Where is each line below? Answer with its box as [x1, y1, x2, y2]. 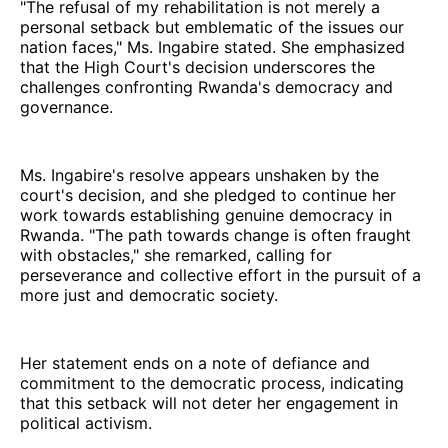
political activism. [20, 412, 152, 433]
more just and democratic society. [20, 284, 278, 305]
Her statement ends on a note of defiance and [20, 352, 370, 373]
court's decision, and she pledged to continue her [20, 184, 396, 205]
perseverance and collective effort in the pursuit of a [20, 264, 421, 285]
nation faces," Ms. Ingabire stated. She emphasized [20, 36, 405, 57]
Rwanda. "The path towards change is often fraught [20, 224, 411, 245]
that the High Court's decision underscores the [20, 56, 375, 77]
